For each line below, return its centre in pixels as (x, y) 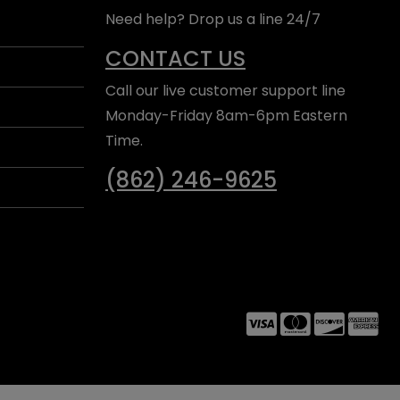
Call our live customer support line (225, 91)
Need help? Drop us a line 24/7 (213, 19)
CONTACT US (175, 58)
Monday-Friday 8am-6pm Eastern (226, 116)
